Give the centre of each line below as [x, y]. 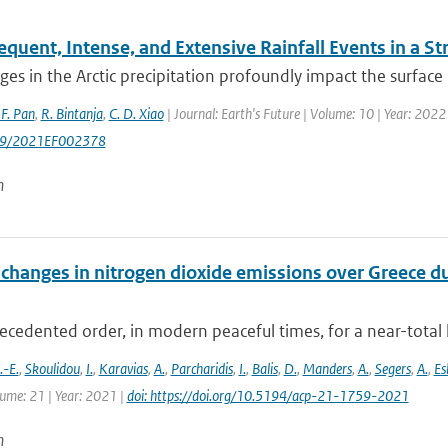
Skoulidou [52, 368]
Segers [392, 368]
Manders [327, 368]
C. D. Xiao [136, 113]
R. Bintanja [71, 113]
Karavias [123, 368]
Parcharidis [201, 368]
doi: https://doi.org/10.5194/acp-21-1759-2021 [267, 395]
